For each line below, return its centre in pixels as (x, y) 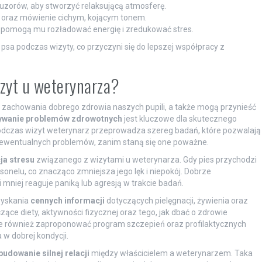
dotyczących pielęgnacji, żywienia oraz (176, 200)
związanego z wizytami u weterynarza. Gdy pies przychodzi (145, 159)
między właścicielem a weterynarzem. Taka (171, 253)
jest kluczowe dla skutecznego (179, 118)
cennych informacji (67, 200)
